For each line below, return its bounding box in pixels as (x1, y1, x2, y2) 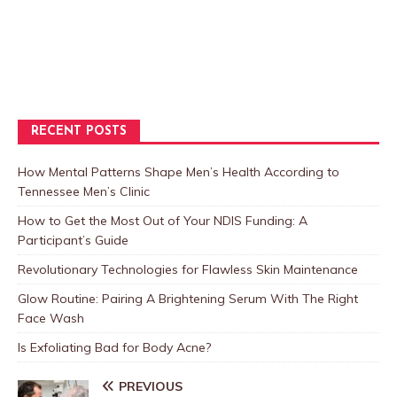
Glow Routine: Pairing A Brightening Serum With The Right (18, 291, 358, 307)
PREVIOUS (119, 378, 183, 395)
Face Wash (18, 310, 84, 327)
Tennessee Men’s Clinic (18, 183, 150, 200)
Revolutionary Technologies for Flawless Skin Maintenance (18, 261, 358, 278)
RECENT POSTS (31, 125, 127, 139)
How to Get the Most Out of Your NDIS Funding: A (18, 213, 307, 230)
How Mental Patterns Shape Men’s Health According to (18, 164, 339, 181)
